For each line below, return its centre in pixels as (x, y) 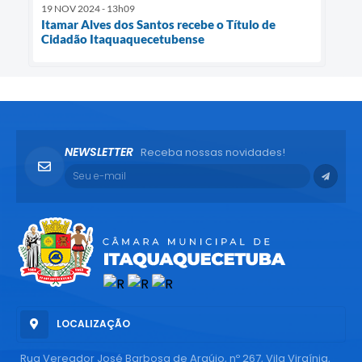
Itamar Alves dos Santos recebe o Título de (158, 24)
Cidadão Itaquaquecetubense (123, 38)
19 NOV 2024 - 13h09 (88, 8)
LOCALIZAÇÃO (93, 324)
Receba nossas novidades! (213, 152)
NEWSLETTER (99, 152)
